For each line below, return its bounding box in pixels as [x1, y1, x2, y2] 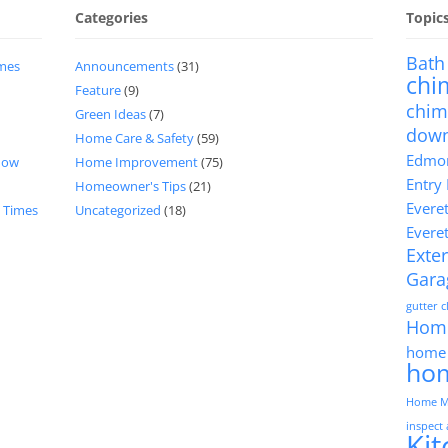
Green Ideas [75, 105, 147, 123]
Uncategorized [75, 201, 162, 219]
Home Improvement [75, 153, 199, 171]
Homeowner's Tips [75, 177, 187, 195]
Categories [75, 8, 149, 27]
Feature [75, 81, 122, 99]
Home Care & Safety [75, 129, 195, 147]
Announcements [75, 57, 175, 75]
